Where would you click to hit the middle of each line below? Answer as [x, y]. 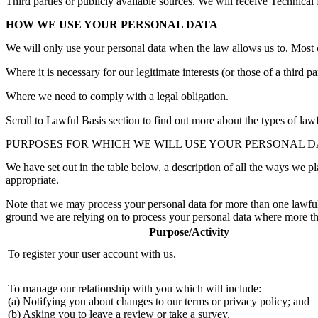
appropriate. [32, 180]
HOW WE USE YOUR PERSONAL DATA [112, 25]
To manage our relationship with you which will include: [135, 289]
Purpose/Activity [189, 232]
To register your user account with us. [92, 254]
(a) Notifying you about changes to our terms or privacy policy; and [159, 302]
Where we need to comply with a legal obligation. [117, 97]
